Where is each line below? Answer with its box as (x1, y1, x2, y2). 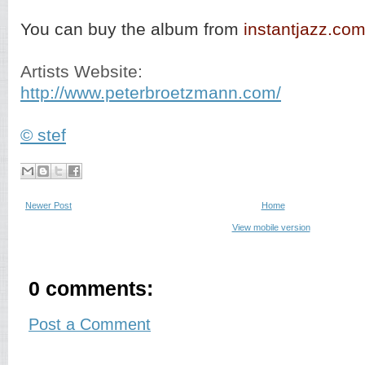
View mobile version (231, 222, 310, 232)
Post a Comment (29, 315, 151, 333)
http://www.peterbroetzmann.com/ (20, 83, 281, 103)
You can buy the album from (20, 20, 244, 39)
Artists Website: (20, 62, 143, 81)
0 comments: (29, 278, 153, 300)
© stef (20, 125, 66, 145)
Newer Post (25, 200, 72, 210)
